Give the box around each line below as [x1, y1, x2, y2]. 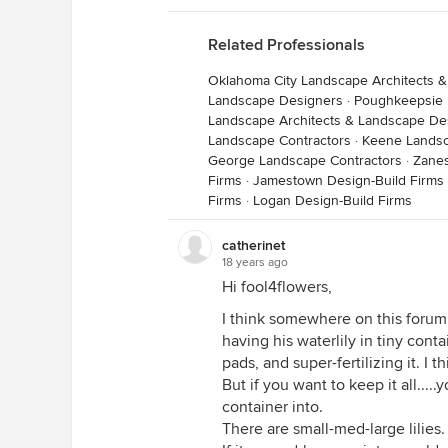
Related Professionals [208, 35, 365, 55]
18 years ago [222, 255, 288, 270]
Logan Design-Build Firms [253, 192, 412, 209]
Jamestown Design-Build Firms [253, 172, 444, 189]
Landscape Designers [208, 92, 343, 109]
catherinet [222, 237, 285, 254]
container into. [222, 397, 323, 417]
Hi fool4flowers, [222, 277, 332, 297]
